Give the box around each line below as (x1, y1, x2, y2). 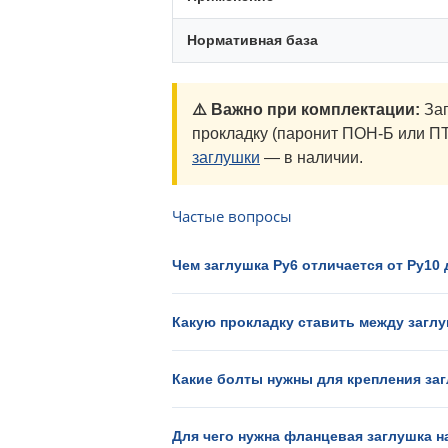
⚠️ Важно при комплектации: (192, 101, 420, 118)
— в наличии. (260, 149, 363, 166)
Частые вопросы (172, 206, 292, 226)
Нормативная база (187, 32, 318, 48)
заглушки (192, 149, 260, 166)
